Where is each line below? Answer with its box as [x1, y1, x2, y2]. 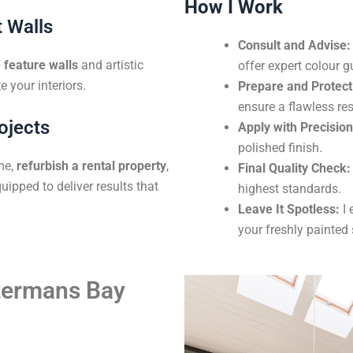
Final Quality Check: [238, 160, 351, 176]
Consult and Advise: [238, 37, 351, 53]
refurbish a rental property [13, 158, 166, 174]
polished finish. [238, 139, 322, 155]
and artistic [78, 57, 143, 72]
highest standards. [238, 180, 341, 196]
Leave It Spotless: [238, 201, 340, 217]
